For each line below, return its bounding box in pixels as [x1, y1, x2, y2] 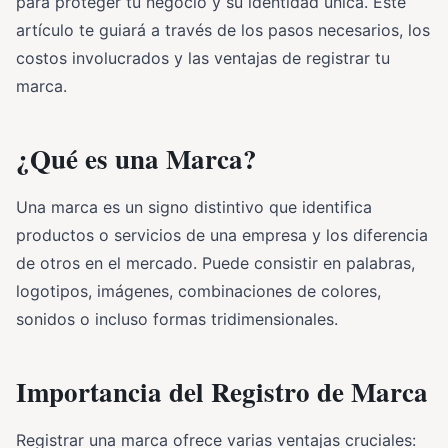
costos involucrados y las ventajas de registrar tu [16, 47, 390, 68]
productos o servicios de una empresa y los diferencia [16, 224, 428, 245]
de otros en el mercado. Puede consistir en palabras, [16, 252, 415, 273]
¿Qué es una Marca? [16, 138, 257, 178]
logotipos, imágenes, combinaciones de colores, [16, 280, 381, 301]
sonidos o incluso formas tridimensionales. [16, 308, 338, 329]
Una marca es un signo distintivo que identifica [16, 196, 372, 217]
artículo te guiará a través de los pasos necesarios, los [16, 19, 430, 40]
